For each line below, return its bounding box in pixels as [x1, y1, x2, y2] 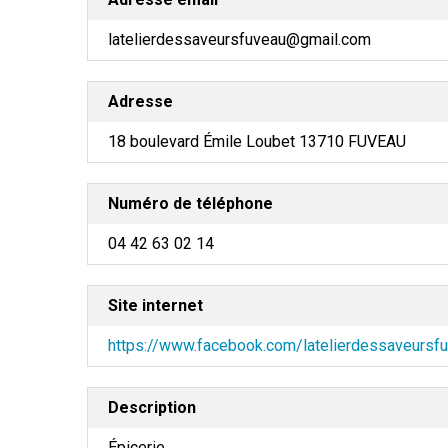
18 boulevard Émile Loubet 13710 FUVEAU [108, 132, 406, 152]
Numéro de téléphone [108, 194, 273, 214]
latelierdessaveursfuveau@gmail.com [108, 30, 371, 50]
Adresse [108, 92, 173, 112]
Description [108, 398, 196, 418]
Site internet [108, 296, 203, 316]
